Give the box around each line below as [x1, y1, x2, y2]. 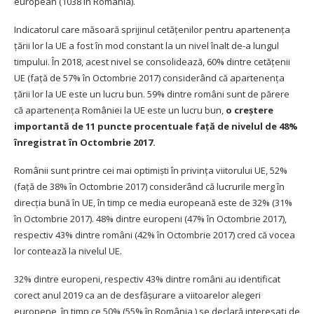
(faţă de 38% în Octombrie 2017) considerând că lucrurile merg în [14, 179, 285, 193]
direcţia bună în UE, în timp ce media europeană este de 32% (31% [14, 196, 292, 209]
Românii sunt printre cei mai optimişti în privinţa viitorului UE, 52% [14, 163, 287, 177]
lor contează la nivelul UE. [14, 244, 122, 257]
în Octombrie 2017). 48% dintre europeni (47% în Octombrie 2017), [14, 212, 287, 225]
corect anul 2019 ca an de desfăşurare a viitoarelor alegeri [14, 288, 261, 301]
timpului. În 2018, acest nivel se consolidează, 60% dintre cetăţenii [14, 55, 290, 68]
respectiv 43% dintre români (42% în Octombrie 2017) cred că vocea [14, 228, 295, 241]
